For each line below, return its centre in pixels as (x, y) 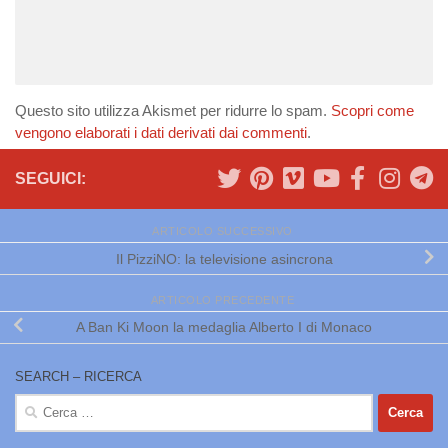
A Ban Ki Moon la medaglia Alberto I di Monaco (224, 327)
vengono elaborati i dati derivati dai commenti (161, 132)
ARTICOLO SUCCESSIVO (224, 231)
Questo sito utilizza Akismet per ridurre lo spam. (173, 110)
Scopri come (372, 110)
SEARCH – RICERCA (78, 376)
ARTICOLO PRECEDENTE (224, 299)
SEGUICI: (50, 178)
